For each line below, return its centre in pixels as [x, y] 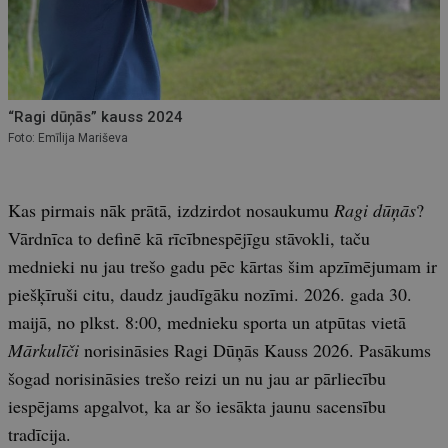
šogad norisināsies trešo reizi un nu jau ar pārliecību [197, 377]
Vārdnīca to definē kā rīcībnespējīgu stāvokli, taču [189, 237]
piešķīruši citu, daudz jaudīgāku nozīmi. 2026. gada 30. [210, 293]
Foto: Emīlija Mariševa [68, 137]
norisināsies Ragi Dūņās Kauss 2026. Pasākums [255, 349]
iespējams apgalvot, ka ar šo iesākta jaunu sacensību [197, 405]
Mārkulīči [43, 349]
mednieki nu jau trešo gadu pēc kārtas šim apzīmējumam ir [222, 265]
